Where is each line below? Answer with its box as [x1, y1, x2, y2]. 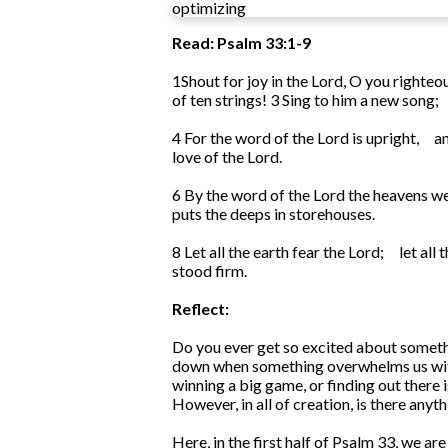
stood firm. [172, 261, 247, 281]
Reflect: [172, 299, 229, 319]
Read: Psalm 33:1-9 [172, 33, 311, 53]
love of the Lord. [172, 147, 282, 167]
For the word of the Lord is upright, [184, 128, 419, 148]
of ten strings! [172, 90, 267, 110]
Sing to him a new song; [282, 90, 439, 110]
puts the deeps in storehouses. [172, 204, 375, 224]
